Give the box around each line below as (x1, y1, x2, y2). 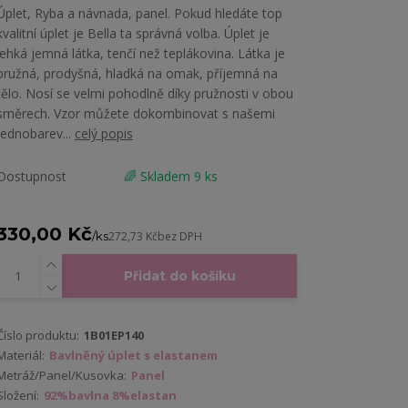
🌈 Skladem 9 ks (124, 168, 218, 186)
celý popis (75, 125, 133, 143)
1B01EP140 (84, 327, 144, 344)
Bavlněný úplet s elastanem (49, 347, 218, 364)
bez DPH (158, 229, 202, 245)
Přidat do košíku (123, 268, 236, 285)
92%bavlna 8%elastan (44, 387, 177, 404)
